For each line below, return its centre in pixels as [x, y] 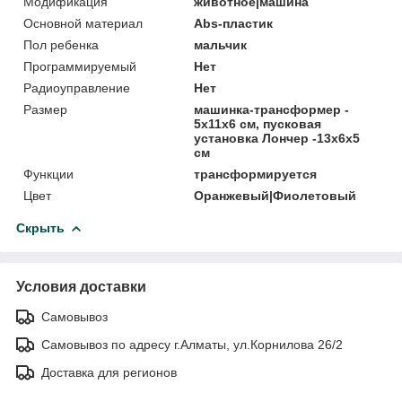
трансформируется [256, 174]
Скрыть [40, 227]
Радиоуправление [77, 87]
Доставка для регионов [109, 372]
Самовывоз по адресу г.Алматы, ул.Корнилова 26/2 [192, 344]
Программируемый [80, 66]
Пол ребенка [61, 44]
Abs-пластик [234, 23]
